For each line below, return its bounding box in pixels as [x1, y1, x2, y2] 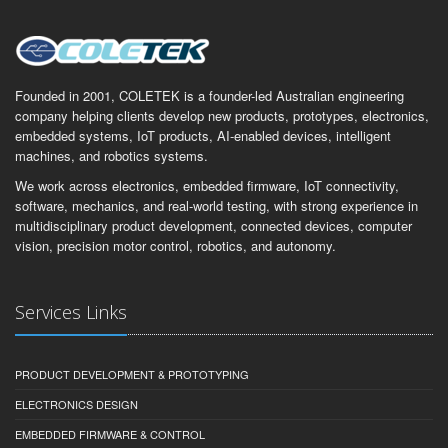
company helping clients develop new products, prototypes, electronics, [15, 105, 429, 125]
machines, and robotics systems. [15, 145, 208, 165]
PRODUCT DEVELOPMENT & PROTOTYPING [15, 365, 249, 382]
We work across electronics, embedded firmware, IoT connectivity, [15, 175, 399, 195]
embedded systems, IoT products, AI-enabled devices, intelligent [15, 125, 391, 145]
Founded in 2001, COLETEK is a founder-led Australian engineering [15, 85, 404, 105]
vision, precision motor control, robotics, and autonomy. [15, 235, 336, 255]
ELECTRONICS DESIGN [15, 395, 138, 412]
